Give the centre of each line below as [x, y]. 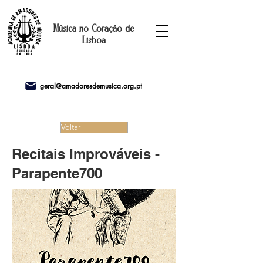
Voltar [71, 127]
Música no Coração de [94, 29]
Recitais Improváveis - [86, 154]
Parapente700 [57, 173]
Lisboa [94, 41]
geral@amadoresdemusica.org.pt [91, 86]
